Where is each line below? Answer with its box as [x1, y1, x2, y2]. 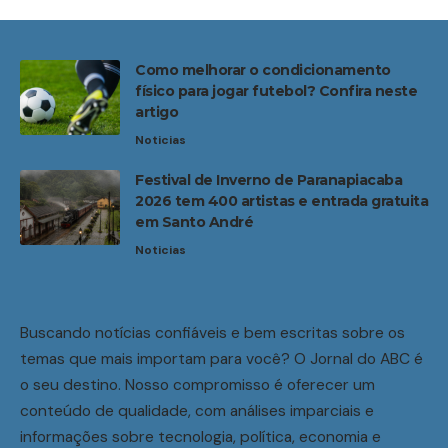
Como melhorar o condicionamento [135, 61, 391, 80]
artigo [135, 103, 178, 122]
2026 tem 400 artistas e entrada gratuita [135, 192, 428, 211]
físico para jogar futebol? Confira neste [135, 82, 417, 101]
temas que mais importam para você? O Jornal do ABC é [20, 348, 423, 370]
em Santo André [135, 213, 253, 232]
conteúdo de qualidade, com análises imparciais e [20, 400, 374, 422]
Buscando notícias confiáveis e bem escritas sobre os [20, 322, 405, 344]
